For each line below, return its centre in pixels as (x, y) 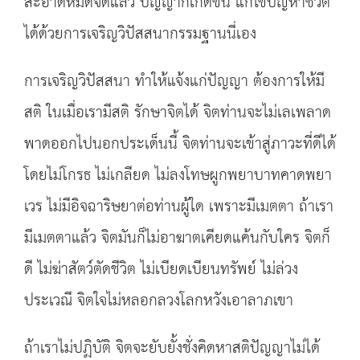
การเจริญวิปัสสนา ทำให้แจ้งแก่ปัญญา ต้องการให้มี (174, 82)
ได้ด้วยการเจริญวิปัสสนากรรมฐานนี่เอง (140, 34)
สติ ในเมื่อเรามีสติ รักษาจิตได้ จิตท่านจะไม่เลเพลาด (178, 113)
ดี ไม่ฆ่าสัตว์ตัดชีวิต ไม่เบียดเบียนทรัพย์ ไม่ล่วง (161, 270)
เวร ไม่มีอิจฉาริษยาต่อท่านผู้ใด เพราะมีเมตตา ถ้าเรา (179, 207)
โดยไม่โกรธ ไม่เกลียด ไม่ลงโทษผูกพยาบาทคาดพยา (178, 176)
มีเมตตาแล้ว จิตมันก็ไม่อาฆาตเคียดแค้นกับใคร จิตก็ (177, 238)
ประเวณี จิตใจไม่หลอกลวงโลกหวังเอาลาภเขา (159, 301)
